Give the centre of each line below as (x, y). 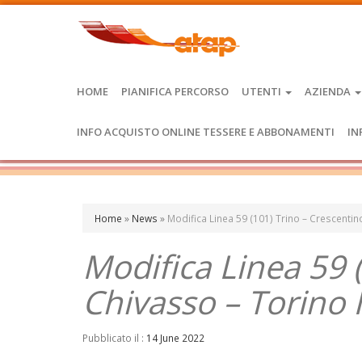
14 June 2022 (175, 338)
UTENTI (263, 91)
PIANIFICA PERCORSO (175, 91)
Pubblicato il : (114, 338)
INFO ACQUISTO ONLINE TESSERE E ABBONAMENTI (206, 132)
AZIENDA (329, 91)
